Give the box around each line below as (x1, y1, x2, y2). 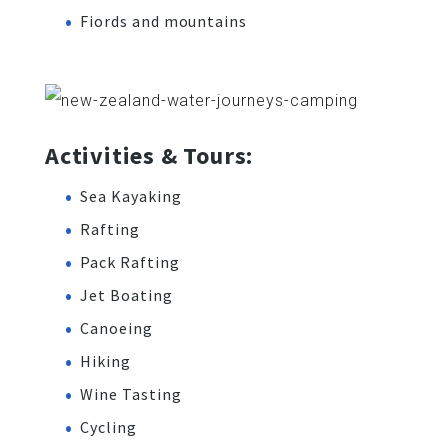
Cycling (80, 416, 137, 437)
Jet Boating (80, 284, 173, 305)
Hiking (80, 350, 131, 371)
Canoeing (80, 317, 153, 338)
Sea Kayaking (80, 185, 182, 206)
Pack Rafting (80, 251, 180, 272)
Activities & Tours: (45, 139, 254, 171)
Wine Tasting (80, 383, 182, 404)
